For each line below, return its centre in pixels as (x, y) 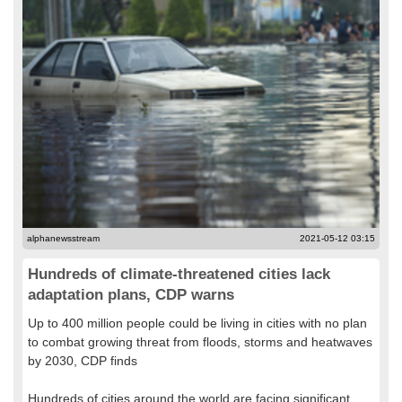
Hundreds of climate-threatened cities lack (179, 274)
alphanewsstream (63, 238)
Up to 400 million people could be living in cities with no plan (197, 323)
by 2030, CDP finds (83, 361)
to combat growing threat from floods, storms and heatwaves (200, 342)
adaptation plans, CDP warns (131, 295)
